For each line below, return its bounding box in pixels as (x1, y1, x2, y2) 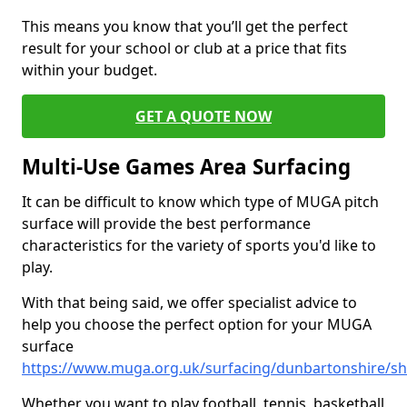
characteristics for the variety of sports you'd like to (22, 235, 376, 255)
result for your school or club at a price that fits (22, 38, 347, 58)
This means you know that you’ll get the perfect (22, 16, 348, 36)
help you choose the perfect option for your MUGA (22, 314, 372, 334)
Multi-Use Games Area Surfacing (22, 153, 351, 181)
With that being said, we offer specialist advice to (22, 293, 357, 313)
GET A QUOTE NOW (135, 106, 272, 126)
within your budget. (22, 60, 157, 80)
